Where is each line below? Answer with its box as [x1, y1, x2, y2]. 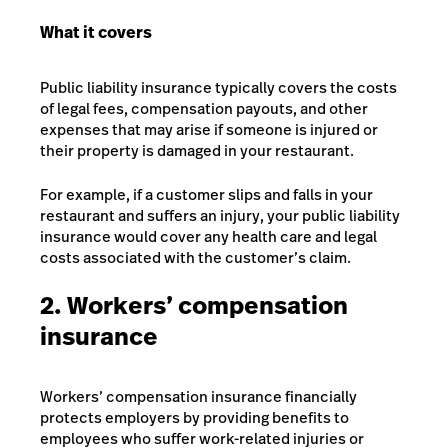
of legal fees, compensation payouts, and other [40, 98, 368, 120]
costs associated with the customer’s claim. [40, 246, 351, 268]
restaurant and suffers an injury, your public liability [40, 204, 400, 226]
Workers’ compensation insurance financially [40, 386, 357, 408]
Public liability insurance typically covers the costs [40, 77, 397, 99]
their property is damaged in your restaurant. [40, 140, 354, 162]
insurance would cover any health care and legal [40, 225, 377, 247]
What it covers [40, 20, 152, 44]
